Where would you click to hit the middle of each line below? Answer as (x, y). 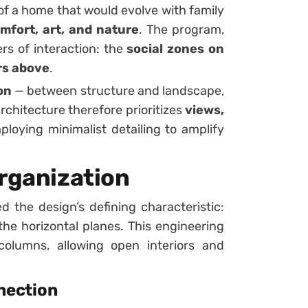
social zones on (176, 48)
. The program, (182, 29)
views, (205, 110)
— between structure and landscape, (118, 90)
